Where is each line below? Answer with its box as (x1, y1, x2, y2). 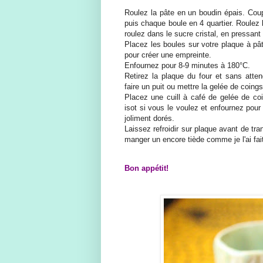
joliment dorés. (124, 114, 174, 123)
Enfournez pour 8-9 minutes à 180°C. (124, 61, 250, 70)
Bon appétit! (124, 164, 168, 173)
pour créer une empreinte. (124, 50, 211, 60)
